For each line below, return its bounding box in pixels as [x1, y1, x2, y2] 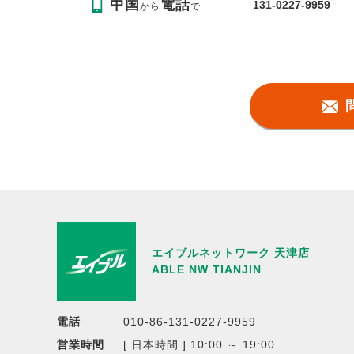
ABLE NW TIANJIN [152, 262, 262, 276]
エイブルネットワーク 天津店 [152, 246, 310, 259]
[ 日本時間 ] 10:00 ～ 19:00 [123, 337, 275, 351]
